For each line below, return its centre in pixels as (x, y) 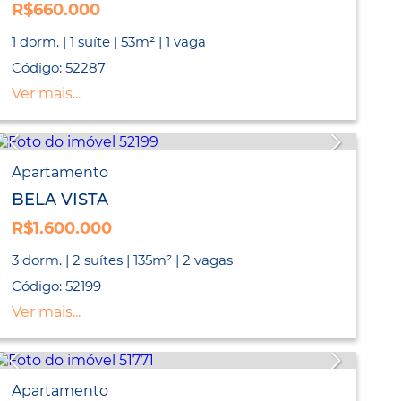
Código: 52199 (57, 286)
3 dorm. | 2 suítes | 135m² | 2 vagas (123, 260)
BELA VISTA (60, 200)
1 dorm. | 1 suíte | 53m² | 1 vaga (109, 42)
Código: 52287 (59, 68)
